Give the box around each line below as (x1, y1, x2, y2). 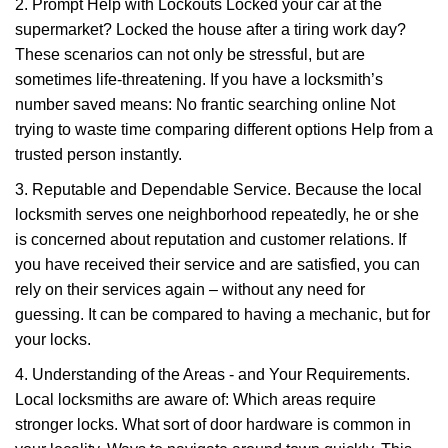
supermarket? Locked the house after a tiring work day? (15, 21, 406, 38)
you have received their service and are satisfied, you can (15, 256, 420, 273)
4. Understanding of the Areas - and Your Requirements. (15, 366, 410, 383)
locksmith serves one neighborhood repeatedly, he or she (15, 206, 419, 223)
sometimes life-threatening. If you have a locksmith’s (15, 71, 383, 88)
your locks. (15, 331, 91, 348)
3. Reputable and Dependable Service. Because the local (15, 181, 422, 198)
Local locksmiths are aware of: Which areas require (15, 391, 376, 408)
